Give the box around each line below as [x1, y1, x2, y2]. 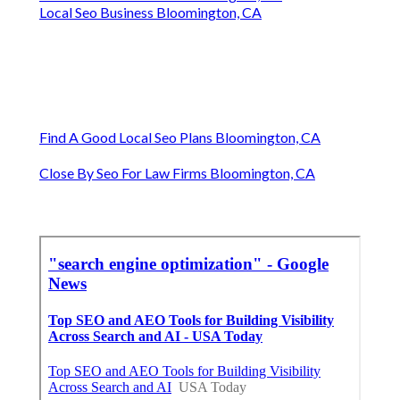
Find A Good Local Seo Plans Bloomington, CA [39, 129, 321, 146]
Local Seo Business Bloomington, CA [39, 4, 262, 21]
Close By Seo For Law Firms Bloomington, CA [39, 164, 315, 182]
